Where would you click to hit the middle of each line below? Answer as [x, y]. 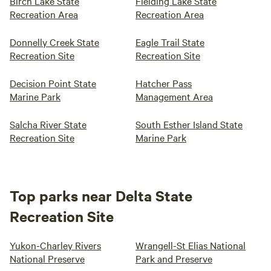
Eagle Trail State [170, 42]
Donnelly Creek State [54, 42]
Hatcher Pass [164, 83]
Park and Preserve [174, 258]
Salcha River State [48, 124]
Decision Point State [53, 83]
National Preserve [47, 258]
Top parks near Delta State [101, 195]
